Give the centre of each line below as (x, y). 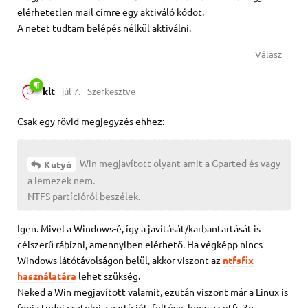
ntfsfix (238, 260)
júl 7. (71, 91)
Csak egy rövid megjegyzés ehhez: (91, 121)
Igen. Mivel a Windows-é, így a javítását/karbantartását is (139, 229)
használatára (47, 276)
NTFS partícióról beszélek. (84, 196)
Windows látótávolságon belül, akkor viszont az (120, 260)
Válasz (268, 54)
